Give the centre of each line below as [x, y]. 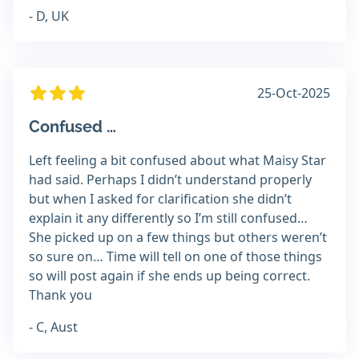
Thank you [61, 295]
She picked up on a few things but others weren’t [178, 238]
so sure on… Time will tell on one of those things [175, 257]
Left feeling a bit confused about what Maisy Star [177, 161]
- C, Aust [53, 327]
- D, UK [49, 16]
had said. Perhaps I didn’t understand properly [170, 180]
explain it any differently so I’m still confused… [168, 218]
